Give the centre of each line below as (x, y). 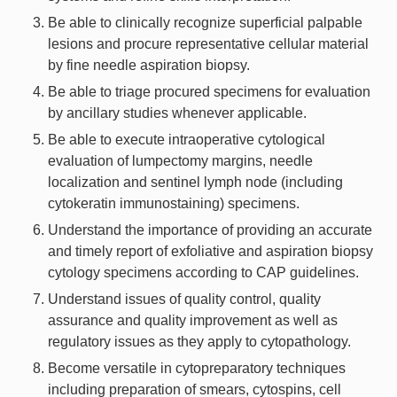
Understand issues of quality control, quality (184, 299)
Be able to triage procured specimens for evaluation (209, 91)
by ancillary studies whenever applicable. (177, 113)
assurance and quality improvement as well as (193, 320)
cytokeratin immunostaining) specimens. (174, 203)
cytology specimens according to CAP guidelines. (203, 272)
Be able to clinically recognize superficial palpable (205, 22)
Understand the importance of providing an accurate (210, 230)
